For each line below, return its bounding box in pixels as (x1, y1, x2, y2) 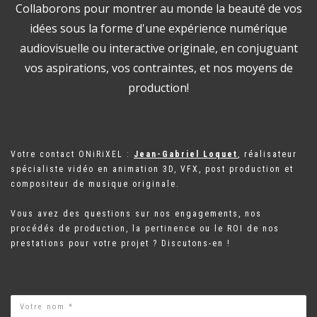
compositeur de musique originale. (11, 179, 180, 190)
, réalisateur (238, 149, 297, 160)
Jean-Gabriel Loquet (134, 149, 238, 160)
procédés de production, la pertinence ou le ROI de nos (11, 224, 279, 234)
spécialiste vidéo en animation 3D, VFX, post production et (11, 164, 294, 175)
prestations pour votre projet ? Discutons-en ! (11, 238, 231, 249)
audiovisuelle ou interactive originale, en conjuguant (19, 40, 298, 57)
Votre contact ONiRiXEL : (11, 149, 134, 160)
